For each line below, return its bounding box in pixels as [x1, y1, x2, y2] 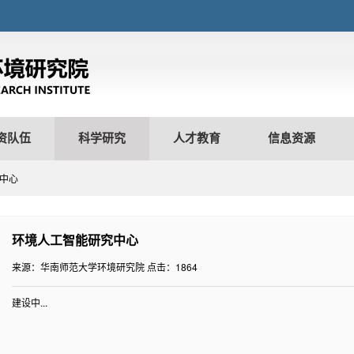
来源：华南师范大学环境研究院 [12, 260, 145, 273]
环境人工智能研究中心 [12, 231, 138, 249]
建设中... [12, 296, 47, 309]
